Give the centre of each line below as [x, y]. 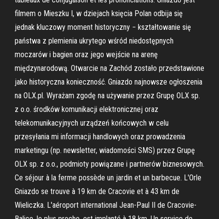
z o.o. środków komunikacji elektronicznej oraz [87, 109]
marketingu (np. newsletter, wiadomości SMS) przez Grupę [105, 150]
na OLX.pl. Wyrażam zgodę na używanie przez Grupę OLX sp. [107, 96]
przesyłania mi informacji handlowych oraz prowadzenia [100, 137]
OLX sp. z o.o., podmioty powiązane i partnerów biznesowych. [109, 164]
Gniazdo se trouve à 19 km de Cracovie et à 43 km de [97, 191]
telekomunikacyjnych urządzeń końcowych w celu [92, 123]
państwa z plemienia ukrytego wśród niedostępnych [94, 41]
